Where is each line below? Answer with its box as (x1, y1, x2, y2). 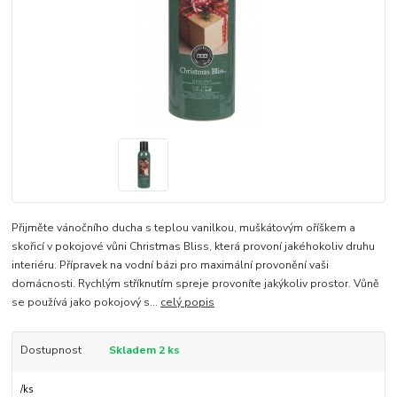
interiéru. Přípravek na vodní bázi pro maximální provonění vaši (12, 257, 330, 272)
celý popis (160, 294, 215, 309)
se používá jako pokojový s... (12, 294, 161, 309)
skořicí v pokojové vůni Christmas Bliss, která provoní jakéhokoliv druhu (12, 238, 376, 253)
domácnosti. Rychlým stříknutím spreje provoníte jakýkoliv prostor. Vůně (12, 276, 380, 291)
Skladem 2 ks (108, 342, 180, 357)
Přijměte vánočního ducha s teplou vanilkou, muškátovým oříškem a (12, 220, 356, 235)
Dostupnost (19, 342, 82, 357)
